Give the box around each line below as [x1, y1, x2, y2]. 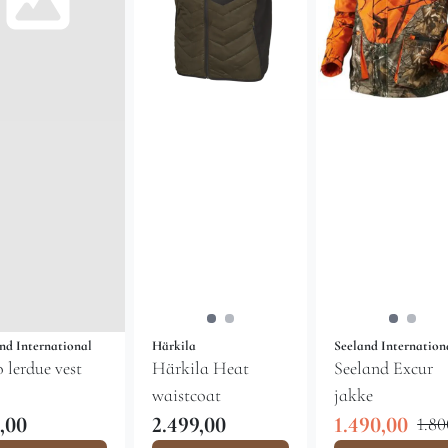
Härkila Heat [151, 356, 249, 379]
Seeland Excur [334, 356, 394, 379]
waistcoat [151, 383, 221, 406]
